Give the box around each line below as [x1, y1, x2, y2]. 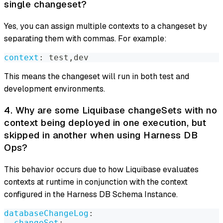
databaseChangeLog [4, 209, 89, 219]
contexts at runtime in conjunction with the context [4, 177, 188, 188]
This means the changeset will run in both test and [4, 71, 189, 82]
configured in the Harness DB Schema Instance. [4, 189, 178, 200]
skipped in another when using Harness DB [4, 129, 198, 142]
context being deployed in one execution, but [4, 116, 206, 129]
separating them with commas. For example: [4, 33, 167, 44]
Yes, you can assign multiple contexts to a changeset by [4, 20, 207, 31]
